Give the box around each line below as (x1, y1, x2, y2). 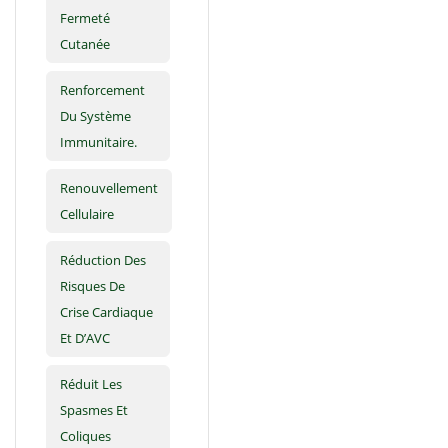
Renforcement (60, 81, 145, 100)
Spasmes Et (60, 401, 128, 420)
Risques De (60, 277, 125, 296)
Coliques (60, 427, 111, 446)
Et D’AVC (60, 329, 110, 348)
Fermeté (60, 9, 110, 28)
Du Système (60, 107, 131, 126)
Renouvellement (60, 179, 158, 198)
